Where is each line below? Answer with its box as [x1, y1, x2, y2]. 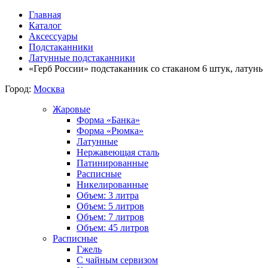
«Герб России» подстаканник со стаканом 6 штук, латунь [29, 63, 263, 74]
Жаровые [53, 104, 90, 114]
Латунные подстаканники [29, 53, 135, 63]
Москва [33, 84, 65, 94]
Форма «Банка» [77, 115, 140, 125]
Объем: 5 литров [77, 201, 144, 211]
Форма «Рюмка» [77, 126, 144, 136]
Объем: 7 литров [77, 212, 144, 222]
